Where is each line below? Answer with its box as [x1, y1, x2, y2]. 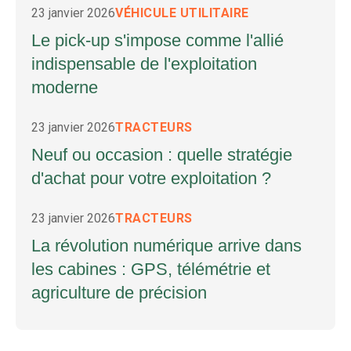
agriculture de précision [31, 282, 207, 302]
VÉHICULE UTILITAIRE [115, 5, 249, 20]
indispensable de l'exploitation [31, 53, 257, 74]
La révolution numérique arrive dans [31, 235, 302, 255]
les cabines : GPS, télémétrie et [31, 259, 270, 279]
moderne [31, 77, 98, 97]
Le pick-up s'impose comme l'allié [31, 30, 284, 50]
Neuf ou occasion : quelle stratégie [31, 144, 292, 165]
